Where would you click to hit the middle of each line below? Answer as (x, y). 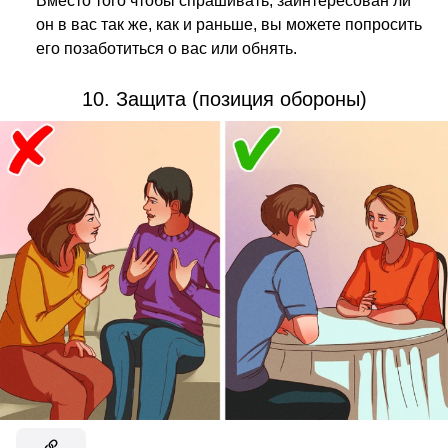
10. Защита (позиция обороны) (224, 99)
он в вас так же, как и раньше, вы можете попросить (229, 25)
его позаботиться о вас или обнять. (166, 49)
